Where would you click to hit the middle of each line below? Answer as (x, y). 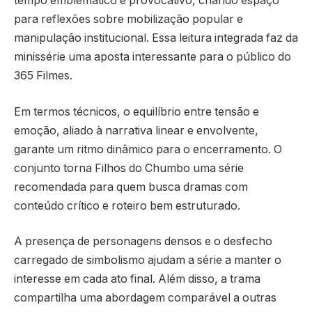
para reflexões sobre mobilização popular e (128, 19)
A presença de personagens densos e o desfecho (143, 242)
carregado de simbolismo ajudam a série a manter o (148, 260)
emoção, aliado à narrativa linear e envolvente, (136, 130)
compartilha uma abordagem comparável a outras (145, 298)
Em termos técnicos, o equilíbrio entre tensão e (136, 111)
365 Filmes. (43, 76)
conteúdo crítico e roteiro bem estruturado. (127, 205)
